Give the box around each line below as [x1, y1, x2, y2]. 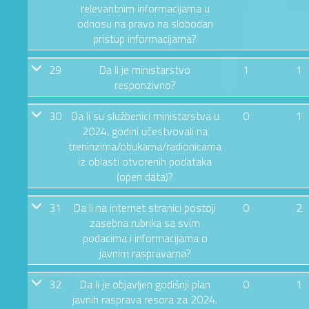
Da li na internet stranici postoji [74, 199, 216, 216]
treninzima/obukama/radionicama [68, 137, 221, 154]
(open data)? [117, 168, 173, 185]
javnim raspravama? [99, 244, 191, 261]
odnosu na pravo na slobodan [77, 14, 213, 32]
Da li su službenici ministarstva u [70, 107, 219, 124]
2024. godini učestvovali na [82, 122, 208, 139]
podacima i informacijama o [82, 229, 208, 246]
